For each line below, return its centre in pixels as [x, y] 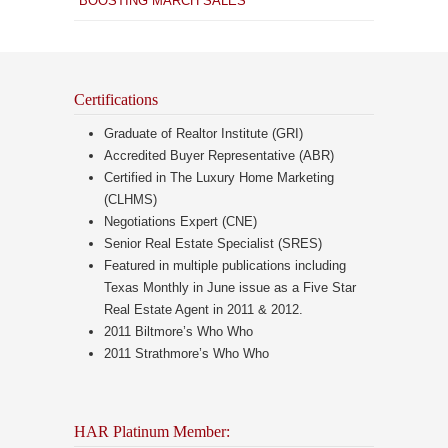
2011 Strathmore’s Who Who [186, 353]
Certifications [116, 99]
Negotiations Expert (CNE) [180, 221]
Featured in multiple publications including [225, 265]
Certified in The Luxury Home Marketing [219, 177]
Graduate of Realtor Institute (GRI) [203, 133]
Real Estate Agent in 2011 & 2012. [203, 309]
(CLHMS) [130, 199]
